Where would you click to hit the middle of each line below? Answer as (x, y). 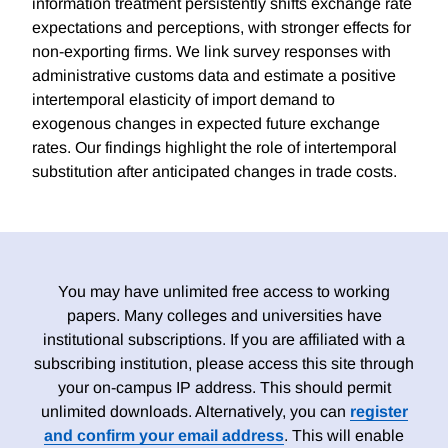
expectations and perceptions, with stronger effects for (221, 28)
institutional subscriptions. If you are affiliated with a (224, 340)
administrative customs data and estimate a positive (214, 76)
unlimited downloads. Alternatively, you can (195, 412)
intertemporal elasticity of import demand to (183, 100)
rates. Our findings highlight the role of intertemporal (214, 148)
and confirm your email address (164, 436)
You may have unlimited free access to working (224, 292)
